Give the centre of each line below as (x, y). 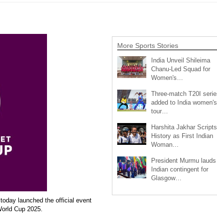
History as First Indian (182, 136)
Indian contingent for (179, 169)
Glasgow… (166, 178)
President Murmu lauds (183, 160)
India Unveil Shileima (180, 60)
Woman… (165, 144)
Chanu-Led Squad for (180, 69)
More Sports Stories (147, 45)
